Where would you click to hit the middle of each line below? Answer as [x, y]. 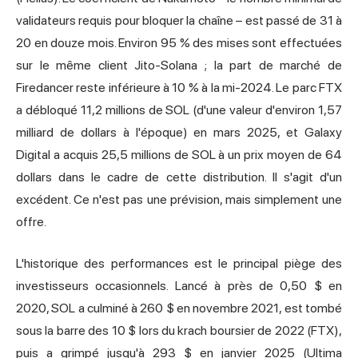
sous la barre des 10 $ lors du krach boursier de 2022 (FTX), [179, 331]
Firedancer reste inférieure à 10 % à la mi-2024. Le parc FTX [179, 88]
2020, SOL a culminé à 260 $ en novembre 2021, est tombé [179, 308]
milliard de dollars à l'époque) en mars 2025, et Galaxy [179, 133]
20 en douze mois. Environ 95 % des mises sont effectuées [179, 43]
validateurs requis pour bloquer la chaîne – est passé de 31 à [179, 21]
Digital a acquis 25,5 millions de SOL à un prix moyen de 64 [179, 155]
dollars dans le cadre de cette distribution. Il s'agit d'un [179, 177]
